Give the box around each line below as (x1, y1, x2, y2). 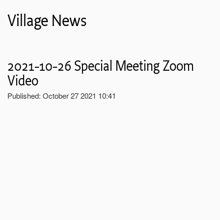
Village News (7, 10, 86, 31)
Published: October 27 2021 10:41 (7, 90, 116, 101)
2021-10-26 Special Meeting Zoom (7, 57, 194, 75)
